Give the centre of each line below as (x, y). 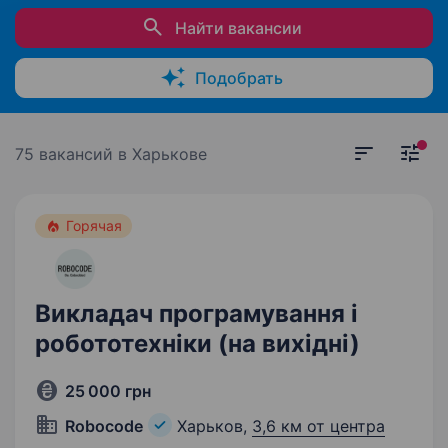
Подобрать (238, 78)
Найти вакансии (238, 28)
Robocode (104, 426)
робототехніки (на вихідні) (197, 343)
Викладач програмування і (196, 313)
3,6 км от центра (318, 426)
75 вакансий (66, 154)
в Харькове (162, 154)
